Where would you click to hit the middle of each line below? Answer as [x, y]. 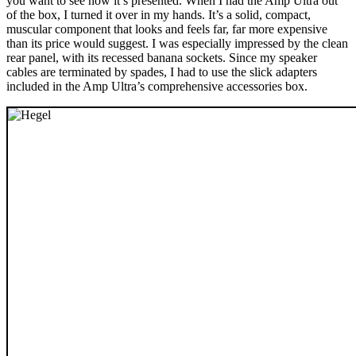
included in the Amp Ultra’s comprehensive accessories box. [157, 87]
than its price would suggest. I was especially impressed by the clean [177, 44]
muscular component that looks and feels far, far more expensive [167, 29]
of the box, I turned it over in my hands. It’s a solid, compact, [159, 15]
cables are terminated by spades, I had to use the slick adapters [162, 72]
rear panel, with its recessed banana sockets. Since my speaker [162, 58]
